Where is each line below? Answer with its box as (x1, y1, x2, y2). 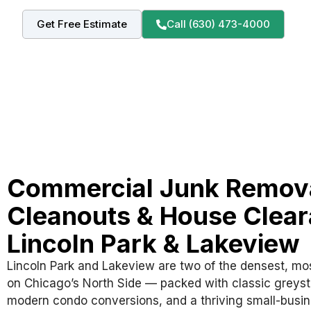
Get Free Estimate (37, 17, 127, 31)
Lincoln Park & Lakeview (7, 228, 300, 260)
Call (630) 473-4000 (167, 17, 270, 31)
